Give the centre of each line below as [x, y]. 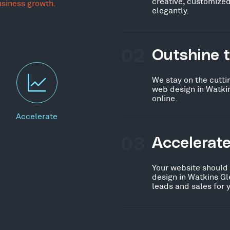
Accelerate [37, 116]
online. [165, 98]
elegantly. [170, 10]
